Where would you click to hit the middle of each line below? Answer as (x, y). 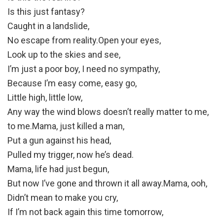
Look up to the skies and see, (64, 55)
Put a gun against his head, (59, 141)
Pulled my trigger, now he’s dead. (71, 155)
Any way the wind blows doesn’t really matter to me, (108, 112)
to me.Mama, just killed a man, (66, 126)
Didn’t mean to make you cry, (63, 198)
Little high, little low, (45, 98)
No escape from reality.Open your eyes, (84, 40)
